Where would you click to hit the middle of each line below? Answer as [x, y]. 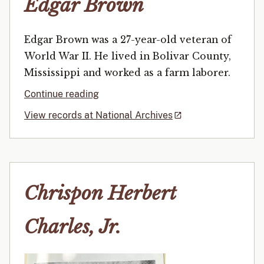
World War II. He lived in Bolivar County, [128, 56]
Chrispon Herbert [100, 194]
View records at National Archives [98, 115]
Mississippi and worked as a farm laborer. [127, 72]
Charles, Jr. [72, 227]
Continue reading [62, 94]
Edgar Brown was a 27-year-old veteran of [128, 39]
